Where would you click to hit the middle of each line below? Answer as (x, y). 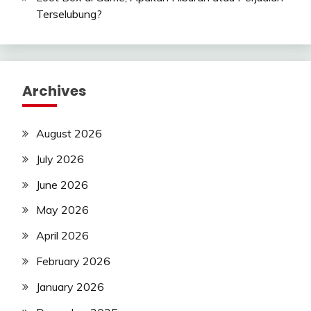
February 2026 (73, 261)
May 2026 (62, 210)
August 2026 (69, 134)
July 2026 (60, 159)
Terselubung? (69, 14)
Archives (54, 91)
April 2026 (62, 236)
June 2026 (62, 184)
